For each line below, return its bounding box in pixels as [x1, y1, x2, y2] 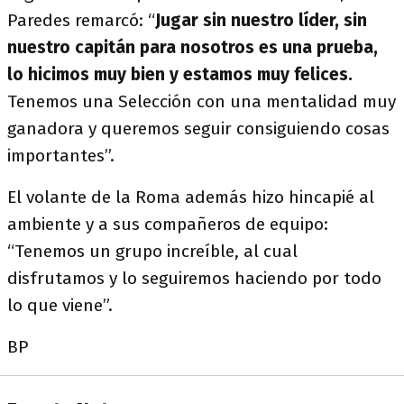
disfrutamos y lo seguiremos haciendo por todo [7, 268, 381, 289]
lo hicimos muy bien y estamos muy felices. [7, 64, 353, 85]
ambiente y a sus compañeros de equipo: [7, 214, 328, 234]
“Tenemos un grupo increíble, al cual [7, 241, 298, 262]
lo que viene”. [7, 295, 113, 316]
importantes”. [7, 145, 115, 166]
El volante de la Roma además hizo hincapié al [7, 187, 374, 207]
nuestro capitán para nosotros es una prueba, [7, 37, 378, 58]
